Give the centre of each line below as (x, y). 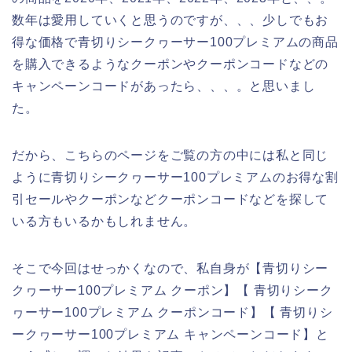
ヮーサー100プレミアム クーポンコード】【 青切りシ (172, 313)
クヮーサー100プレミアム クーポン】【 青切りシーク (172, 291)
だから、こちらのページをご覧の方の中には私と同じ (170, 156)
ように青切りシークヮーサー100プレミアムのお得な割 (175, 178)
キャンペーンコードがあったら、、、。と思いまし (164, 86)
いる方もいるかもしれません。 (104, 222)
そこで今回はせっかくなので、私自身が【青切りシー (170, 269)
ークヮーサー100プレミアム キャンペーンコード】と (170, 335)
